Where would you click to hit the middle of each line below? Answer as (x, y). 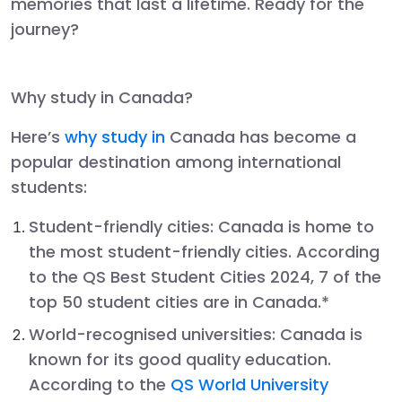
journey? (45, 29)
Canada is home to (296, 226)
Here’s (38, 136)
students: (49, 187)
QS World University (249, 384)
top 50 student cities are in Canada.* (179, 301)
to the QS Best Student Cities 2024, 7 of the (205, 276)
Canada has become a (263, 136)
